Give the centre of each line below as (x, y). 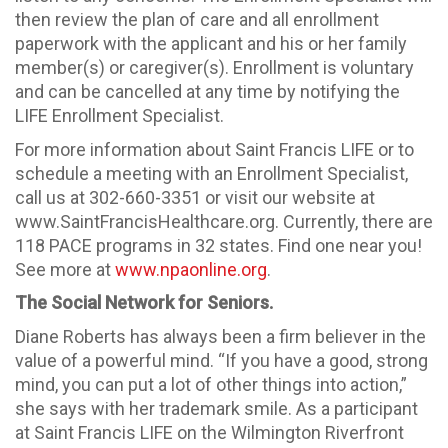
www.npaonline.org (191, 269)
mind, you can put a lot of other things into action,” (211, 384)
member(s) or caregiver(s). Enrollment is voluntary (214, 68)
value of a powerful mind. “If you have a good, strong (221, 360)
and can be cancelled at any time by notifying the (207, 92)
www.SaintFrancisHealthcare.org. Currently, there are (224, 221)
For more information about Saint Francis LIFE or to (214, 149)
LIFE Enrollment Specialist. (119, 116)
